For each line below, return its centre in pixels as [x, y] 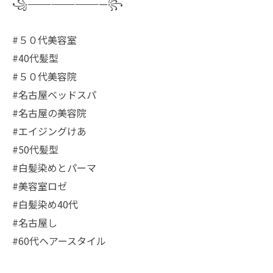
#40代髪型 [35, 58]
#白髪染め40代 [45, 204]
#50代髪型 [35, 149]
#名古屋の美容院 [49, 113]
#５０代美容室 [44, 40]
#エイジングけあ [49, 131]
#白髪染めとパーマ [54, 168]
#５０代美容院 [44, 76]
